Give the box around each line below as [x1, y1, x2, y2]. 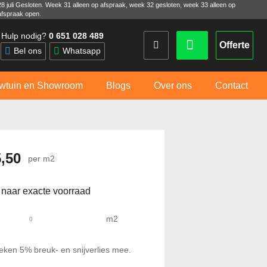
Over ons [154, 80, 192, 91]
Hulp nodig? [1, 30, 49, 41]
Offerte [219, 40, 250, 50]
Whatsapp [62, 46, 101, 55]
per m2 [28, 154, 55, 163]
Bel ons [13, 46, 42, 55]
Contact [215, 80, 248, 91]
